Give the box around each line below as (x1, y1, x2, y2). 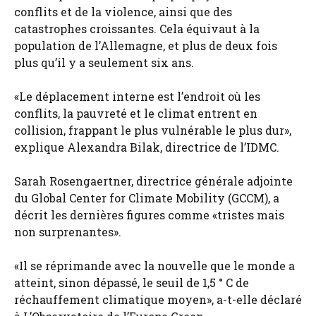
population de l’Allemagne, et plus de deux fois (14, 38, 277, 54)
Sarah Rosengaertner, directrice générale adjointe (14, 174, 293, 189)
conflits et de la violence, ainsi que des (14, 4, 232, 20)
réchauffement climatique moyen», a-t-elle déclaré (14, 292, 302, 308)
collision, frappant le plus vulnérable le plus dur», (14, 123, 291, 138)
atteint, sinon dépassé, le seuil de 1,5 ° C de (14, 275, 249, 291)
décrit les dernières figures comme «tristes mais (14, 207, 284, 223)
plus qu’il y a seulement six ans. (14, 55, 194, 71)
